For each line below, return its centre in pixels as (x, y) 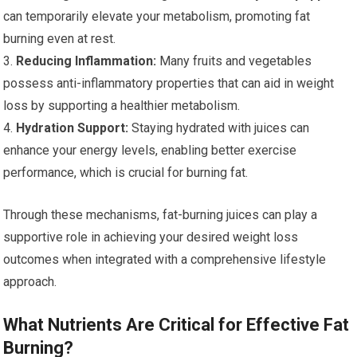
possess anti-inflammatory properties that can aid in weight (169, 84)
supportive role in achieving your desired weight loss (151, 237)
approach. (30, 282)
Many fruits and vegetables (234, 61)
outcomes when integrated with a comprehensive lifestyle (165, 260)
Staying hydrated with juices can (219, 128)
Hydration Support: (73, 128)
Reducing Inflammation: (86, 61)
